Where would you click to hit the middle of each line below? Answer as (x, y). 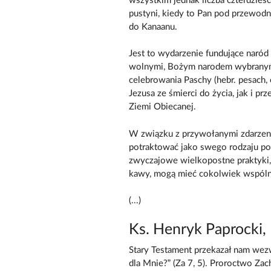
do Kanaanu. (153, 27)
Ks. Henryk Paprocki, (199, 229)
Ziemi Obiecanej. (162, 107)
